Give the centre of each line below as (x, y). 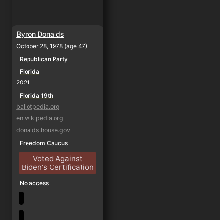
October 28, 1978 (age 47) (52, 46)
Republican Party (44, 59)
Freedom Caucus (44, 143)
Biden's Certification (57, 167)
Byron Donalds (40, 34)
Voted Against (57, 158)
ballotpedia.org (38, 106)
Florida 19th (37, 95)
